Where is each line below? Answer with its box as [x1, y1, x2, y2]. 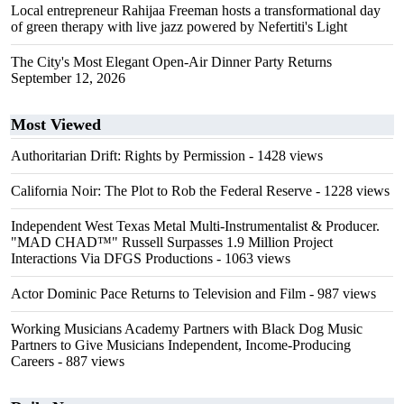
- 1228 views [312, 183, 390, 198]
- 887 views [54, 353, 124, 369]
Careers [11, 353, 54, 369]
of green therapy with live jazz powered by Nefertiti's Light [11, 19, 347, 34]
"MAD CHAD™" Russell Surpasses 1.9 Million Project [11, 234, 333, 250]
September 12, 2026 [11, 70, 125, 86]
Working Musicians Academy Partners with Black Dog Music [11, 321, 363, 336]
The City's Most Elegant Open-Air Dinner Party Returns [11, 54, 332, 69]
